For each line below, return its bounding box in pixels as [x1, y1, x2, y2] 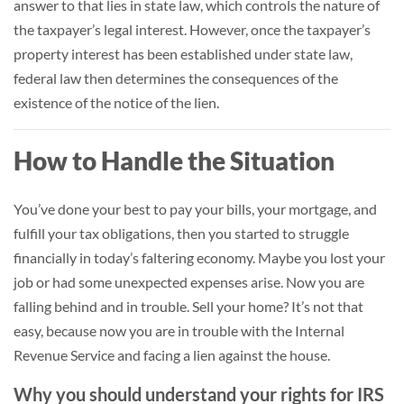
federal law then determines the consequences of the [14, 69, 338, 87]
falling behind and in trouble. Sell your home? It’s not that [14, 298, 363, 315]
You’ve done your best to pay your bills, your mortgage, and [14, 200, 377, 217]
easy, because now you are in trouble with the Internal [14, 322, 344, 339]
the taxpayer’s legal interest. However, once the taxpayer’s [14, 21, 371, 38]
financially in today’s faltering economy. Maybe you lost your [14, 249, 385, 266]
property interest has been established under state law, [14, 45, 353, 62]
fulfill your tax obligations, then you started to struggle [14, 225, 349, 242]
